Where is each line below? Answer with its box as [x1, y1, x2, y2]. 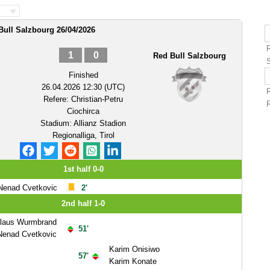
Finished [68, 71, 98, 80]
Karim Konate [108, 257, 157, 266]
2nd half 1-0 [61, 199, 105, 208]
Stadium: [40, 119, 74, 128]
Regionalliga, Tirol [52, 131, 115, 140]
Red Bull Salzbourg [152, 51, 226, 60]
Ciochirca [67, 107, 99, 116]
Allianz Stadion [74, 119, 126, 128]
